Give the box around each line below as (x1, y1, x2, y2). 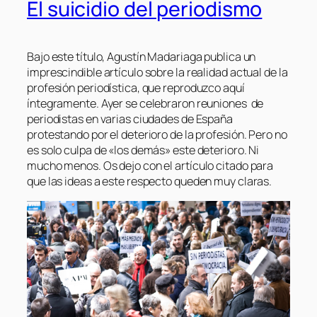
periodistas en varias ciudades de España (27, 111, 233, 127)
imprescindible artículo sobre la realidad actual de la (27, 64, 288, 81)
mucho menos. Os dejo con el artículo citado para (27, 158, 274, 174)
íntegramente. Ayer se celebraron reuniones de (27, 96, 264, 112)
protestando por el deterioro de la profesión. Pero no (27, 127, 287, 143)
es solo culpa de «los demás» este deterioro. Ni (27, 142, 260, 158)
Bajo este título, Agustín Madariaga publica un (27, 49, 256, 65)
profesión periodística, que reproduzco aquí (27, 80, 245, 96)
